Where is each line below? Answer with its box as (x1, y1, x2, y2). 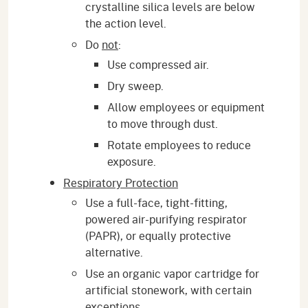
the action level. (85, 14, 166, 31)
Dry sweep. (107, 77, 164, 93)
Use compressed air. (107, 56, 209, 72)
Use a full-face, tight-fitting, (85, 194, 228, 210)
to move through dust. (107, 115, 218, 131)
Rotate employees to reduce (107, 136, 251, 153)
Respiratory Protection (63, 174, 178, 190)
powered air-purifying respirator (85, 210, 247, 227)
